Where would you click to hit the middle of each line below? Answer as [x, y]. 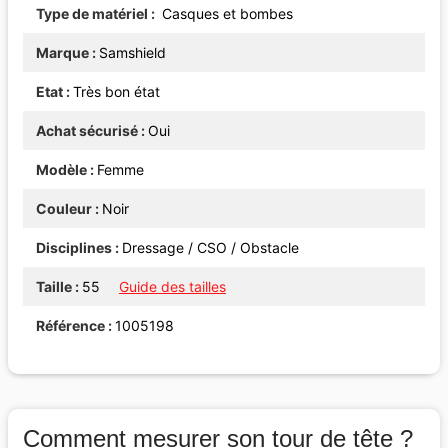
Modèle [61, 169]
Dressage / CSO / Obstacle [210, 247]
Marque [62, 52]
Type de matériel [92, 13]
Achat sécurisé [87, 130]
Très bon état [116, 91]
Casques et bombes [225, 13]
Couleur [64, 208]
